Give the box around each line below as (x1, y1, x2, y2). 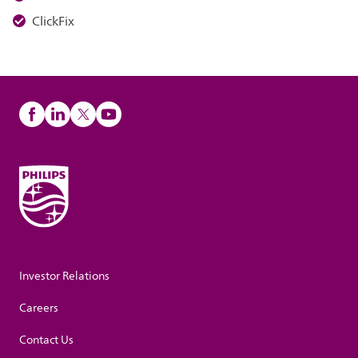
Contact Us (19, 331, 74, 350)
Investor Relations (19, 267, 109, 286)
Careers (19, 299, 58, 318)
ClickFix (32, 11, 74, 32)
